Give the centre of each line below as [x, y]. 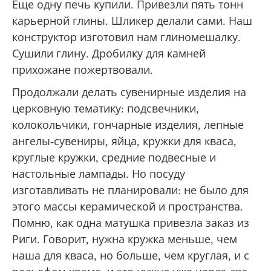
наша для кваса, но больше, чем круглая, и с [131, 256]
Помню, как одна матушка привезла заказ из [131, 223]
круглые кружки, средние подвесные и [114, 158]
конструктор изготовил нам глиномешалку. [126, 37]
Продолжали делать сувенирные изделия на [129, 92]
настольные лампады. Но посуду [99, 174]
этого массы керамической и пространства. [128, 207]
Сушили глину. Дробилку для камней [109, 54]
